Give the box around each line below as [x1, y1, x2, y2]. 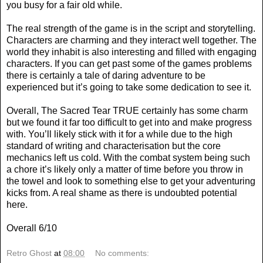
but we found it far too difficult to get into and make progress [6, 117, 252, 127]
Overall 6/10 [6, 222, 57, 233]
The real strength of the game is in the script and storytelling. [6, 23, 255, 33]
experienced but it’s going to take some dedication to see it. [6, 82, 254, 92]
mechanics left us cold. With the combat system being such [6, 152, 250, 163]
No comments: [95, 248, 150, 258]
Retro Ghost [6, 248, 52, 258]
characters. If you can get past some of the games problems [6, 58, 252, 69]
